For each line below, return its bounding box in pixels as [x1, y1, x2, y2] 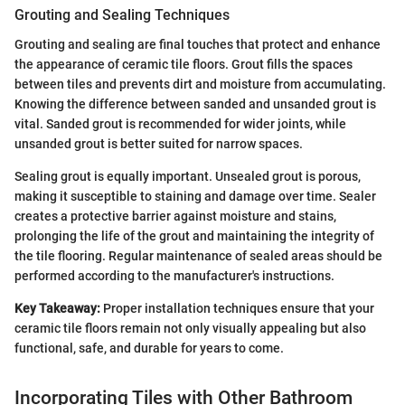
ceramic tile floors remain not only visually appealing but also [14, 320, 366, 335]
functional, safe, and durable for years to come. [14, 340, 284, 355]
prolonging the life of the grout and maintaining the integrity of [14, 228, 374, 243]
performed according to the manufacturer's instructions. [14, 268, 334, 283]
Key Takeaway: [14, 300, 100, 316]
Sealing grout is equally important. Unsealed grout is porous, [14, 168, 361, 184]
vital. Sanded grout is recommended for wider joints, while [14, 116, 346, 131]
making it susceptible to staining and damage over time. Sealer [14, 188, 376, 203]
